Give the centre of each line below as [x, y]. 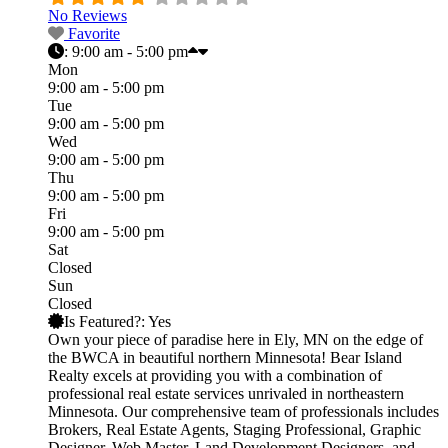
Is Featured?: [106, 321]
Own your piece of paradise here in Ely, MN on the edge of [235, 339]
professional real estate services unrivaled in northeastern [226, 393]
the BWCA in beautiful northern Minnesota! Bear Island [225, 357]
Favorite [94, 33]
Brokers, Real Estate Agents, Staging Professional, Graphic [234, 429]
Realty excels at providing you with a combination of [215, 375]
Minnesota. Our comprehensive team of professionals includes [243, 411]
